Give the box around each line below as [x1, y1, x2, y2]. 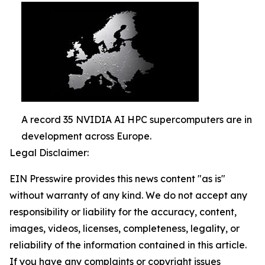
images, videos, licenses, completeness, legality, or [9, 222, 240, 234]
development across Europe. [21, 130, 151, 142]
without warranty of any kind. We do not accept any [9, 189, 247, 201]
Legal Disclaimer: [9, 147, 89, 159]
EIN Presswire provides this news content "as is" [9, 173, 225, 185]
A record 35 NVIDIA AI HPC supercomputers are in [21, 114, 252, 125]
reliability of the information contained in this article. [9, 239, 247, 251]
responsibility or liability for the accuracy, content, [9, 206, 237, 218]
